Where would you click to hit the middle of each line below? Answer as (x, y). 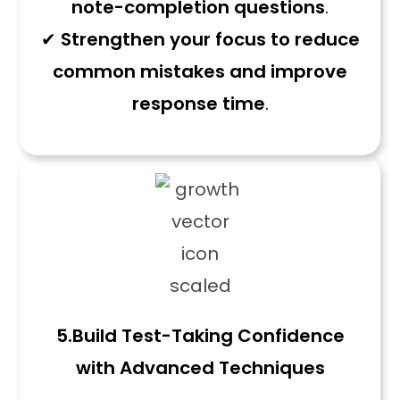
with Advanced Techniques (200, 368)
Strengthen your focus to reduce (210, 39)
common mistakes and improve (200, 71)
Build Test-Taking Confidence (208, 336)
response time (198, 104)
